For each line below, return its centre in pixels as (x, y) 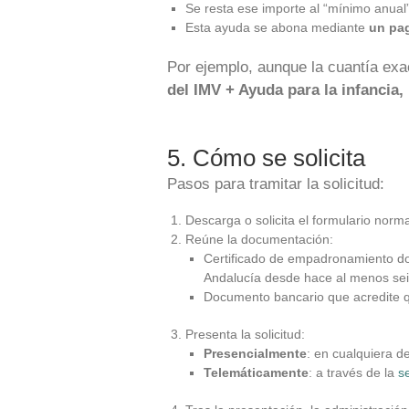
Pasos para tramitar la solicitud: (276, 184)
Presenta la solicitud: (245, 334)
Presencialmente (255, 353)
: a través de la (353, 372)
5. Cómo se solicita (266, 158)
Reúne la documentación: (259, 239)
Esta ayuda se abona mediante (277, 27)
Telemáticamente (256, 372)
